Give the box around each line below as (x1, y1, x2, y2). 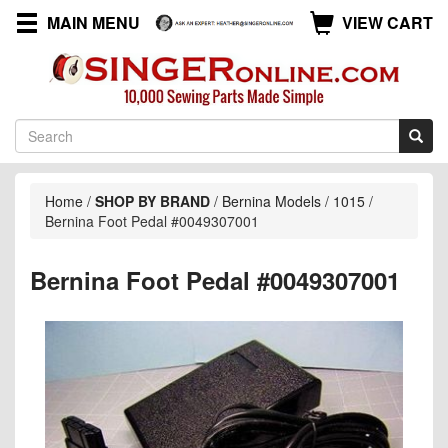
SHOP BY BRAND (95, 190, 210, 211)
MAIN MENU (47, 11, 140, 34)
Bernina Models (222, 190, 321, 211)
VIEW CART (342, 11, 433, 34)
